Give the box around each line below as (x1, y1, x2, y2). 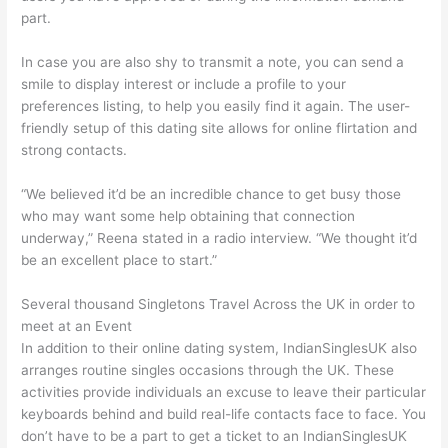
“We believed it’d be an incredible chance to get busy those (21, 185, 402, 202)
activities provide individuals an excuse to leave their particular (21, 383, 427, 400)
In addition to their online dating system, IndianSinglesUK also (21, 339, 418, 356)
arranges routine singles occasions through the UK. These (21, 361, 395, 378)
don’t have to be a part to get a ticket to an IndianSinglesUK (21, 427, 408, 444)
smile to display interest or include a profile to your (21, 75, 347, 92)
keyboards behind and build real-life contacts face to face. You (21, 405, 427, 422)
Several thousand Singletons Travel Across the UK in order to (21, 295, 416, 312)
